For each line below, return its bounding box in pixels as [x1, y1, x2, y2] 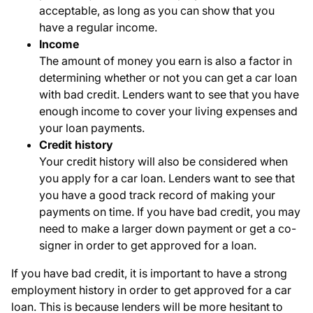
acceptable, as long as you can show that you [39, 3, 275, 18]
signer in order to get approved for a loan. [39, 238, 256, 253]
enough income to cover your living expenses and [39, 104, 298, 119]
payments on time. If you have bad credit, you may [39, 205, 300, 219]
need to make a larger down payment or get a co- [39, 221, 296, 236]
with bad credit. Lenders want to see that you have [39, 87, 299, 102]
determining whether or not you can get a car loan [39, 71, 297, 85]
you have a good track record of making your [39, 188, 275, 203]
